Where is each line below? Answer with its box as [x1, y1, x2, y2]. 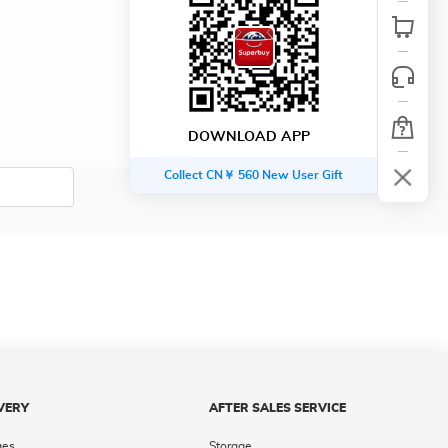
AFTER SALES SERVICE [209, 402, 346, 414]
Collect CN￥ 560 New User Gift [164, 169, 343, 181]
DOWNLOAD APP [187, 130, 310, 144]
